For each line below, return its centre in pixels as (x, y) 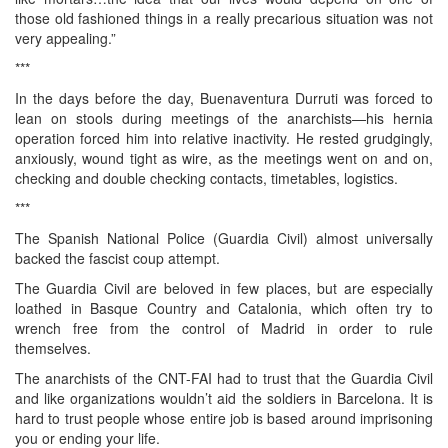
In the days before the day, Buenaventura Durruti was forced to (224, 97)
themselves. (53, 347)
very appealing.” (65, 37)
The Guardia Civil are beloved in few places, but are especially (224, 287)
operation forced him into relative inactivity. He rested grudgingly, (224, 137)
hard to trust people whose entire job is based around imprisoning (224, 417)
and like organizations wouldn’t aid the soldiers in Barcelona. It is (224, 397)
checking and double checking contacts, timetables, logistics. (206, 177)
